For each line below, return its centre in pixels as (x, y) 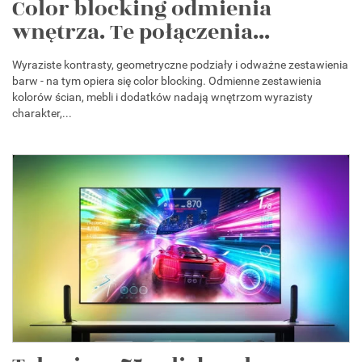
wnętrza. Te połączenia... (141, 33)
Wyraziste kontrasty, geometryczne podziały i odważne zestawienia (180, 65)
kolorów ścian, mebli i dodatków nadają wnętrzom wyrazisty (162, 97)
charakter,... (42, 114)
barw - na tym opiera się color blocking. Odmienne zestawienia (167, 81)
